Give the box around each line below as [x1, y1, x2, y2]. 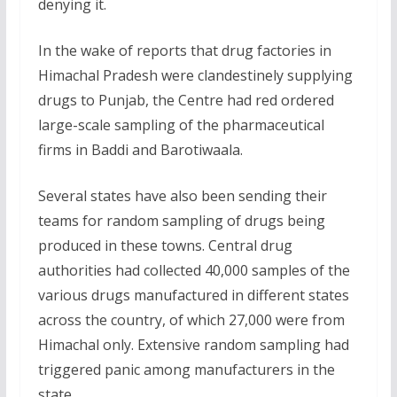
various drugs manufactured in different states [37, 284, 349, 305]
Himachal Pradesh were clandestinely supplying [37, 65, 353, 85]
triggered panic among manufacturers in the [37, 359, 335, 379]
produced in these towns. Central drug [37, 235, 292, 255]
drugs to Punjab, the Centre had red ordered [37, 90, 334, 110]
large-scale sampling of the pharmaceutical [37, 114, 324, 135]
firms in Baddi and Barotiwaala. [37, 139, 243, 160]
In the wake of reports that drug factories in [37, 40, 331, 60]
